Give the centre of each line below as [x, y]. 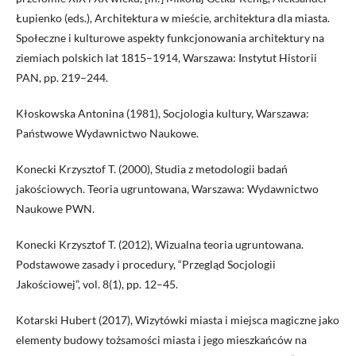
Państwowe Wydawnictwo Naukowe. [107, 133]
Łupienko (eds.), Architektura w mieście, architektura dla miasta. [173, 18]
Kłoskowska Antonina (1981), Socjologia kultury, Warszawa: [163, 114]
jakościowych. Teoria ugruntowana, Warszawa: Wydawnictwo [167, 189]
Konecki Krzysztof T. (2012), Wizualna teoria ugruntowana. [160, 245]
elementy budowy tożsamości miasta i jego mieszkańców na [161, 340]
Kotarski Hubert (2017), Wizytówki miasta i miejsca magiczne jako [178, 320]
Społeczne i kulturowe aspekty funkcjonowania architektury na [170, 38]
